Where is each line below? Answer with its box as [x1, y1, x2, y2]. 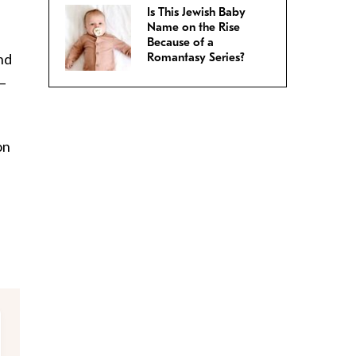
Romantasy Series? [147, 50, 245, 65]
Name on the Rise [147, 20, 240, 35]
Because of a [147, 35, 214, 50]
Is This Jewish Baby [147, 5, 246, 20]
